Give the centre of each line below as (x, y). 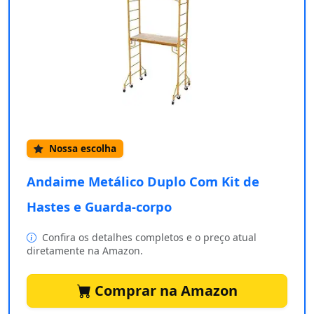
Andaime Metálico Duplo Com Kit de (143, 182)
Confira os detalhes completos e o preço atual (148, 238)
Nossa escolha (81, 149)
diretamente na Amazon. (85, 251)
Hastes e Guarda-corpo (99, 207)
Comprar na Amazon (164, 291)
